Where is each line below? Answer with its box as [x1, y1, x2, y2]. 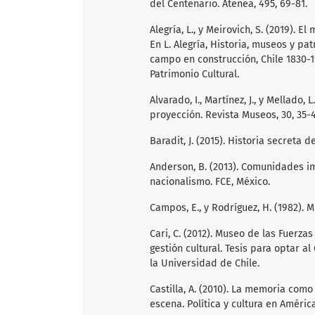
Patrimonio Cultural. [150, 67, 239, 80]
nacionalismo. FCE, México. [150, 175, 270, 188]
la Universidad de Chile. [150, 257, 259, 269]
